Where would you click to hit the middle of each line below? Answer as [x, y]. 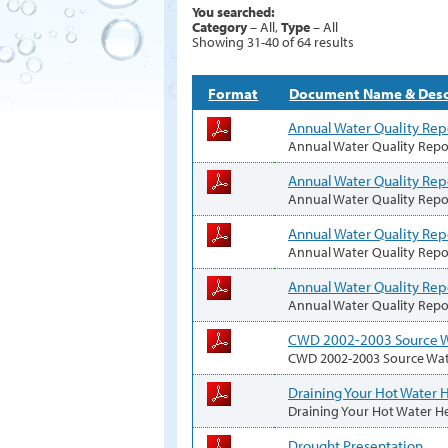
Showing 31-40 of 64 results [273, 41]
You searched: [233, 11]
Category [219, 26]
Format [233, 92]
